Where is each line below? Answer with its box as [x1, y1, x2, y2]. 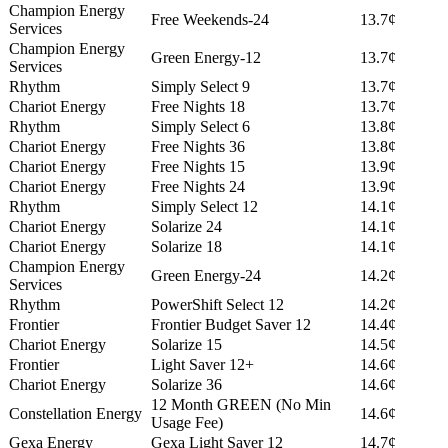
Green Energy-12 [151, 49, 261, 67]
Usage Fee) [151, 414, 223, 432]
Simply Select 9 [151, 78, 250, 96]
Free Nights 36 [151, 138, 245, 156]
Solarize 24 [151, 218, 222, 236]
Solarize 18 [151, 238, 222, 256]
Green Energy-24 [151, 267, 261, 285]
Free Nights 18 [151, 98, 245, 116]
